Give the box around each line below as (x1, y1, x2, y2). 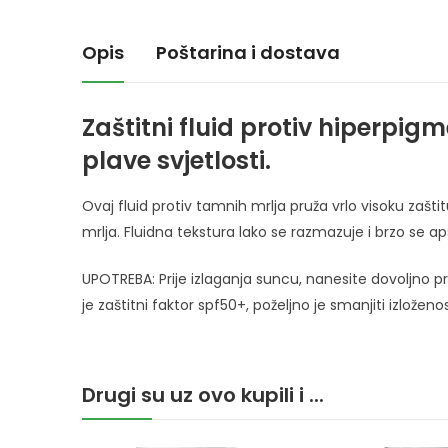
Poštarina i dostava (156, 39, 340, 65)
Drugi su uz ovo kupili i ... (82, 380, 324, 409)
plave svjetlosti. (82, 143, 271, 177)
